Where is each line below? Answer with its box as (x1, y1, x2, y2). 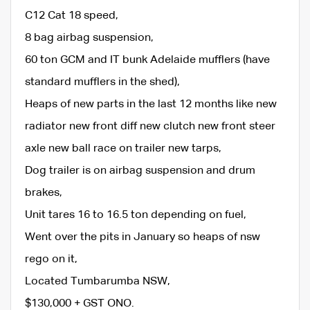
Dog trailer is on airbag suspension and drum (25, 165, 255, 176)
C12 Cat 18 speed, (25, 10, 118, 21)
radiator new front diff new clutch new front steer (25, 120, 275, 132)
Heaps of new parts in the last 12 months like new (25, 98, 277, 110)
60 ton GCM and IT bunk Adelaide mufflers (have (25, 54, 270, 66)
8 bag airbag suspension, (25, 32, 154, 44)
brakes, (25, 187, 62, 199)
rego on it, (25, 253, 77, 265)
